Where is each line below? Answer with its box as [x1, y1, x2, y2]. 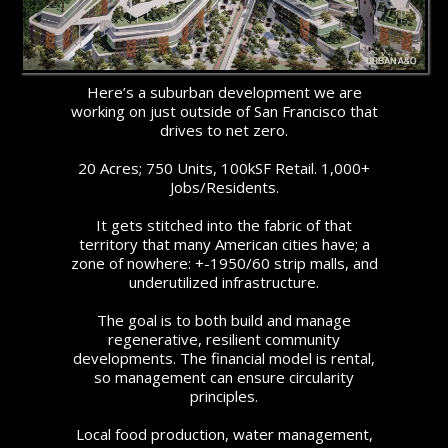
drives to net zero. [160, 119, 288, 140]
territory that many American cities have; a [78, 233, 370, 254]
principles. [190, 385, 258, 406]
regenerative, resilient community [108, 328, 340, 349]
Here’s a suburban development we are [86, 81, 362, 102]
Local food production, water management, [75, 423, 373, 444]
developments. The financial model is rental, [73, 347, 375, 368]
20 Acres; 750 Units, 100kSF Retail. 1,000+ [78, 157, 370, 178]
